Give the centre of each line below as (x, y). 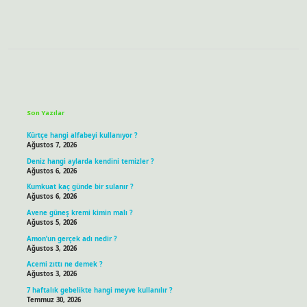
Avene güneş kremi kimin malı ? (79, 213)
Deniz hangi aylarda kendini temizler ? (90, 161)
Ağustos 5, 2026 (51, 223)
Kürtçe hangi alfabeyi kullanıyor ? (82, 136)
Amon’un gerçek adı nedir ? (72, 238)
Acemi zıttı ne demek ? (64, 265)
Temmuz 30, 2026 (53, 299)
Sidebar (63, 88)
